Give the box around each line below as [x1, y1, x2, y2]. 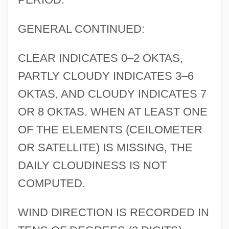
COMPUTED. [17, 177, 85, 190]
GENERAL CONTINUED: [17, 22, 145, 36]
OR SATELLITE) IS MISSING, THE [17, 141, 193, 154]
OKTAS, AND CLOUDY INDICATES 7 [17, 87, 207, 101]
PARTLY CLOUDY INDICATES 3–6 [17, 70, 194, 83]
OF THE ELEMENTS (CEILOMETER [17, 123, 202, 136]
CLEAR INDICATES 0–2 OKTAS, [17, 52, 183, 65]
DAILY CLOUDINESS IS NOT [17, 159, 167, 172]
